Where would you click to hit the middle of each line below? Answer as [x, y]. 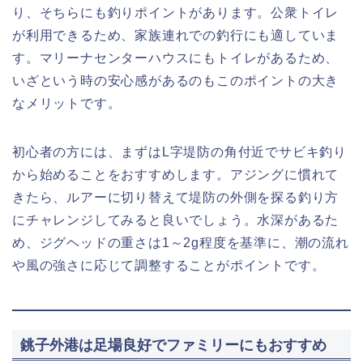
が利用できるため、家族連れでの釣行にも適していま [176, 36]
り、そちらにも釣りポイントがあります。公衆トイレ [176, 13]
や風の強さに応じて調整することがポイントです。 [169, 266]
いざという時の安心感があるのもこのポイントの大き [176, 81]
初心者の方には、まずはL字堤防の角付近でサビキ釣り [179, 152]
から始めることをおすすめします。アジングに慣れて [176, 175]
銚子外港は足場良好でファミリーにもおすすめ [173, 344]
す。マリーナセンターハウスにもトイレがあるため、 [176, 58]
